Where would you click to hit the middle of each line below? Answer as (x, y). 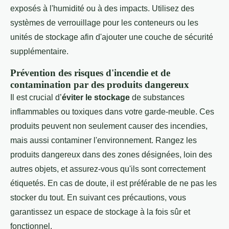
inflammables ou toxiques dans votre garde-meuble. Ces (112, 111)
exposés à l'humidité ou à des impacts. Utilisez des (102, 8)
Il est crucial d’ (36, 97)
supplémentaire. (39, 51)
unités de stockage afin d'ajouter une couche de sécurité (112, 37)
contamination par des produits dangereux (100, 84)
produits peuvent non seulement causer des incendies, (109, 126)
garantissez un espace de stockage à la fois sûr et (100, 212)
